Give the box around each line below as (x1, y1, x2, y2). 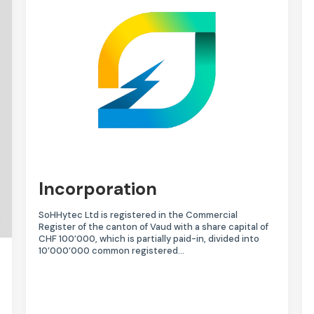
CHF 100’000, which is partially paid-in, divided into (39, 233, 260, 245)
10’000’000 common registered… (39, 245, 185, 257)
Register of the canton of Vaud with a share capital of (39, 221, 269, 233)
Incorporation (39, 177, 158, 201)
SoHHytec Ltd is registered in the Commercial (39, 209, 238, 221)
